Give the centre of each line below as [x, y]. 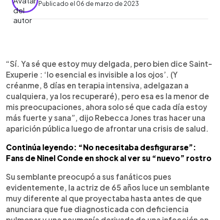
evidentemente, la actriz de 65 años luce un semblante [108, 187]
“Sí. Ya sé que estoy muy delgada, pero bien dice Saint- [109, 63]
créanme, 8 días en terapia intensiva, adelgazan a [97, 85]
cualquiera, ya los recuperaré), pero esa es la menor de [108, 96]
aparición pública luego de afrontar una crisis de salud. [107, 128]
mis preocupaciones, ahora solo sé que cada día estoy [107, 107]
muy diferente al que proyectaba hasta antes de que [104, 198]
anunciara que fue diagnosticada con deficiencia [97, 209]
